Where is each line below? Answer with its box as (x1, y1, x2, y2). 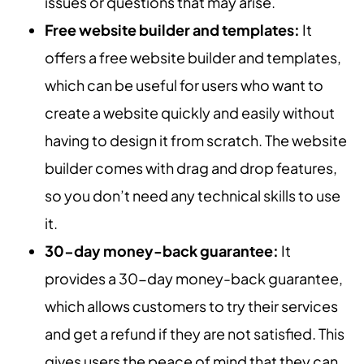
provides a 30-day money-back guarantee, (45, 269, 343, 288)
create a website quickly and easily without (45, 103, 335, 123)
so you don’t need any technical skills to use (45, 186, 340, 206)
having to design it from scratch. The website (45, 131, 347, 150)
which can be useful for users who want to (45, 76, 323, 95)
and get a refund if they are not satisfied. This (45, 324, 344, 344)
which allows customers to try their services (45, 297, 338, 316)
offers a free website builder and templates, (45, 48, 341, 67)
